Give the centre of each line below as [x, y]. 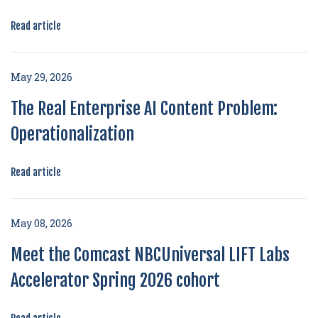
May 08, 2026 [42, 223]
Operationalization [72, 134]
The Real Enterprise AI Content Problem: [144, 109]
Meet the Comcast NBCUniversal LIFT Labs [150, 255]
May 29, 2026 [42, 77]
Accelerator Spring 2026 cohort [115, 280]
